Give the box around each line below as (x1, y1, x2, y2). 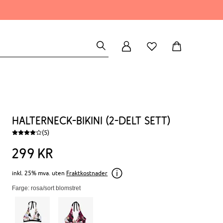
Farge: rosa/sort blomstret (12, 185, 81, 192)
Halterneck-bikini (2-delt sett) (12, 114, 171, 127)
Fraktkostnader (66, 169, 108, 177)
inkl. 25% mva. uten (12, 169, 65, 177)
